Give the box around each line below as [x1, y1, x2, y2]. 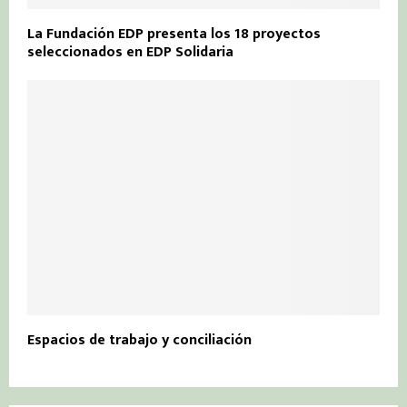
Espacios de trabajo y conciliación [27, 327, 252, 352]
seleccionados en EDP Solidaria [27, 40, 233, 65]
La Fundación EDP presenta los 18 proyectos [27, 22, 321, 47]
